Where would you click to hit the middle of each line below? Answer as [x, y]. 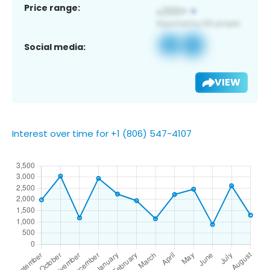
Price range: [52, 8]
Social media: [55, 47]
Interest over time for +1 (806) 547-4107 [102, 133]
